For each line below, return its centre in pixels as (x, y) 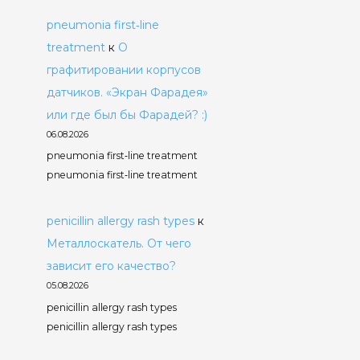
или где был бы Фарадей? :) (127, 115)
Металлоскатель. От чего (119, 244)
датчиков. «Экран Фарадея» (127, 92)
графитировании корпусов (123, 70)
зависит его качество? (111, 266)
